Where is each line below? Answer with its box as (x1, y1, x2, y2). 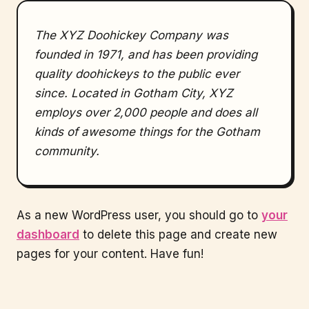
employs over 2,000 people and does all (34, 106, 257, 119)
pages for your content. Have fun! (17, 247, 203, 261)
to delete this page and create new (79, 228, 277, 241)
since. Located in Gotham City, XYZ (34, 86, 233, 100)
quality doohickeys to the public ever (34, 67, 239, 81)
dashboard (17, 228, 79, 241)
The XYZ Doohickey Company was (34, 28, 228, 42)
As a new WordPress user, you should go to (17, 208, 261, 222)
